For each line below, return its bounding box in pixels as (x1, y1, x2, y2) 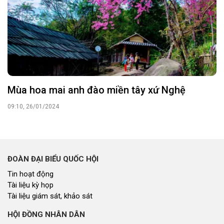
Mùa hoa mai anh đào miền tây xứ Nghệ (7, 83, 185, 96)
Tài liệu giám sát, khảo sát (7, 191, 92, 200)
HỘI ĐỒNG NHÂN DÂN (7, 209, 85, 219)
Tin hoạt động (7, 169, 53, 178)
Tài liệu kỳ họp (7, 180, 53, 189)
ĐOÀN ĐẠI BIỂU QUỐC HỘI (7, 154, 98, 163)
